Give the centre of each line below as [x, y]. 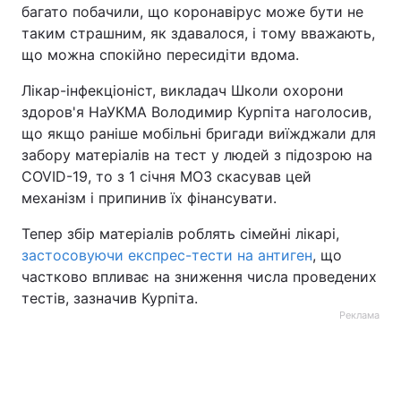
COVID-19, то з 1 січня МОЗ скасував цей [166, 176]
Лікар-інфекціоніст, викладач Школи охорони [183, 90]
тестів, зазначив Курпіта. [110, 298]
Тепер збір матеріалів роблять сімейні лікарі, [180, 234]
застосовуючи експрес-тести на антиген [167, 255]
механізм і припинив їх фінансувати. [149, 198]
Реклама [359, 315]
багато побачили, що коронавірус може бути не [192, 12]
